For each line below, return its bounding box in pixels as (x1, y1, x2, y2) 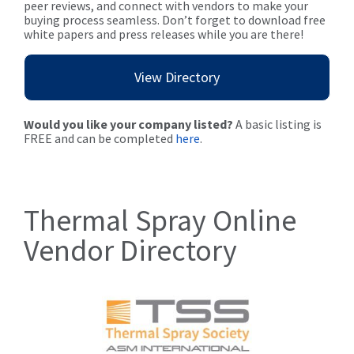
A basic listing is (235, 116, 322, 133)
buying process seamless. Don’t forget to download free (24, 12, 326, 28)
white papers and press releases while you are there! (24, 26, 303, 43)
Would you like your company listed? (24, 116, 235, 133)
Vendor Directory (24, 232, 237, 269)
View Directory (134, 68, 220, 87)
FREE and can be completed (24, 130, 175, 147)
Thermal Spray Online (24, 201, 296, 239)
